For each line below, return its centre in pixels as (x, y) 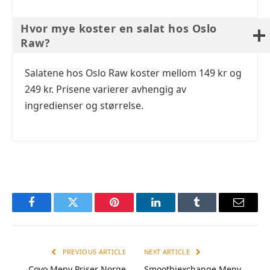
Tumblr (212, 211)
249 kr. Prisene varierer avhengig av (105, 89)
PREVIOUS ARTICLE (93, 251)
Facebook (52, 211)
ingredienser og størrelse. (84, 106)
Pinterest (133, 211)
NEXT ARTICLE (168, 251)
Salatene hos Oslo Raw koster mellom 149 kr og (133, 73)
